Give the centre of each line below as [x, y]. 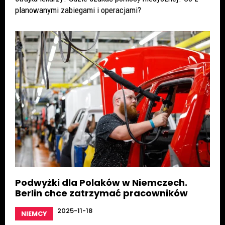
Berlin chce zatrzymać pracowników [101, 193]
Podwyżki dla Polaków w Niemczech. [101, 183]
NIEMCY [34, 214]
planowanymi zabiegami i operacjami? [78, 10]
